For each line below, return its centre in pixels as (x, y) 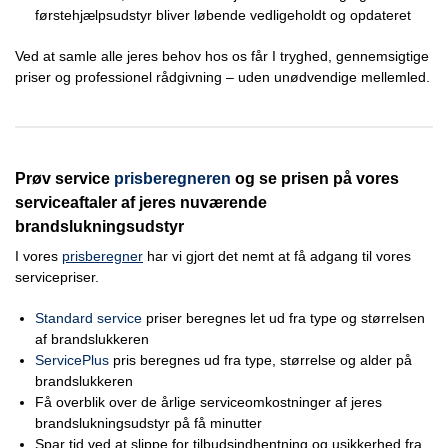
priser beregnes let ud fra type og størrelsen (283, 317)
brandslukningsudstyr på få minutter (148, 422)
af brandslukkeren (92, 338)
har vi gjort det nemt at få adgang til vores (277, 256)
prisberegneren (172, 178)
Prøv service (64, 178)
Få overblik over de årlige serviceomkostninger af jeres (208, 401)
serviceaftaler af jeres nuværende (141, 202)
